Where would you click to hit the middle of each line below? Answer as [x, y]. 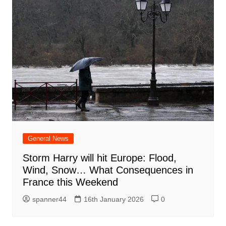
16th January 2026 [114, 199]
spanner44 [49, 199]
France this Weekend [70, 182]
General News [48, 138]
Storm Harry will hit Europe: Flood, [99, 158]
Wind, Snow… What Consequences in [108, 170]
